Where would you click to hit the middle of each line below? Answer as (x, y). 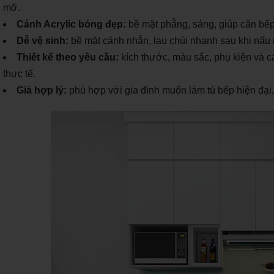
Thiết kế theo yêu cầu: (68, 57)
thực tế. (19, 73)
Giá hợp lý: (42, 90)
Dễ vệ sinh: (43, 40)
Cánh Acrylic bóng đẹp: (71, 24)
